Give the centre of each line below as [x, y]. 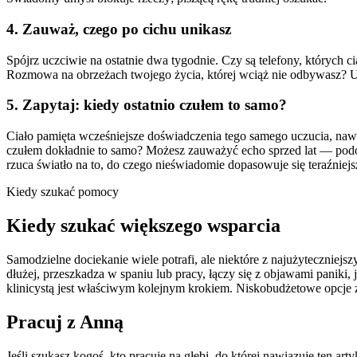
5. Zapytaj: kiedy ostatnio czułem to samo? [147, 105]
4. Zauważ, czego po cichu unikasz [119, 29]
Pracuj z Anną [65, 322]
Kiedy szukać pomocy [63, 191]
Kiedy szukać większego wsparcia [143, 225]
